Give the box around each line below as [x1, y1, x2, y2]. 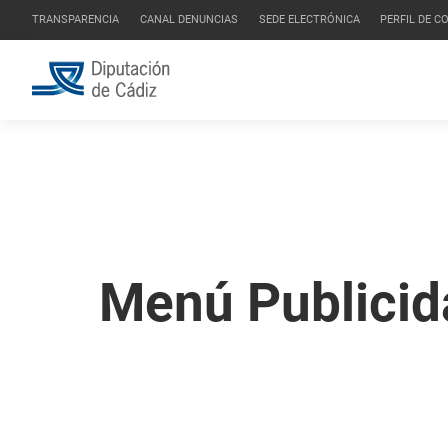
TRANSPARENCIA [32, 13, 119, 26]
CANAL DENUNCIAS [139, 13, 238, 26]
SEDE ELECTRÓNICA [258, 13, 360, 26]
